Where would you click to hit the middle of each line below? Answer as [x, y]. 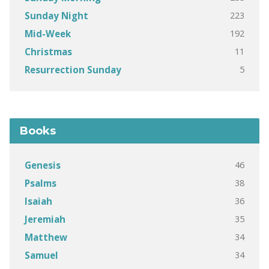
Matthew [46, 237]
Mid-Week [47, 34]
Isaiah [38, 201]
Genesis [42, 165]
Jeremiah [45, 219]
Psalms [40, 183]
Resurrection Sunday [73, 70]
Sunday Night [56, 16]
